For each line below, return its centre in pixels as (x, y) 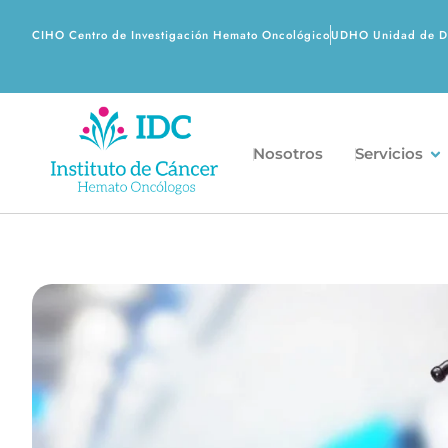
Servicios (388, 154)
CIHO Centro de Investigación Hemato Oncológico (181, 34)
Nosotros (287, 154)
